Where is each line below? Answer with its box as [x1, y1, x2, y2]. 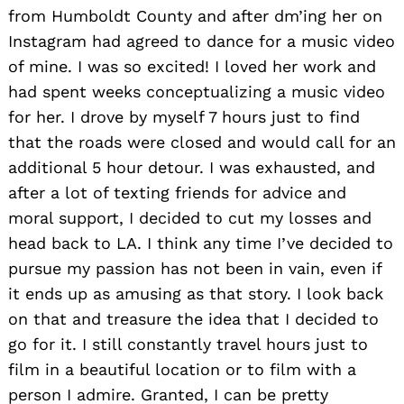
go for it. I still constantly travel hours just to [8, 334, 368, 353]
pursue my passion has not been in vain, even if [8, 258, 381, 278]
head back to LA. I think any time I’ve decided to [8, 233, 393, 252]
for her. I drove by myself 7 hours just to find [8, 106, 360, 126]
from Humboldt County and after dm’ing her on [8, 5, 382, 25]
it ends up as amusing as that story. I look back [8, 283, 383, 303]
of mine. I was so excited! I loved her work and [8, 56, 376, 76]
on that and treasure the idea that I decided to [8, 308, 379, 328]
